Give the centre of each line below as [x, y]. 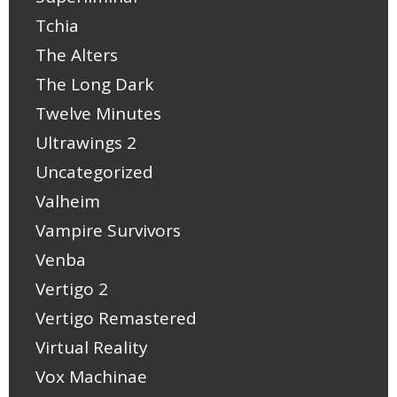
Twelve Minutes [98, 113]
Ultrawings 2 [86, 142]
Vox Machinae [91, 376]
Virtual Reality [92, 347]
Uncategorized [94, 171]
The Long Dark [94, 84]
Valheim [68, 201]
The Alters [77, 54]
